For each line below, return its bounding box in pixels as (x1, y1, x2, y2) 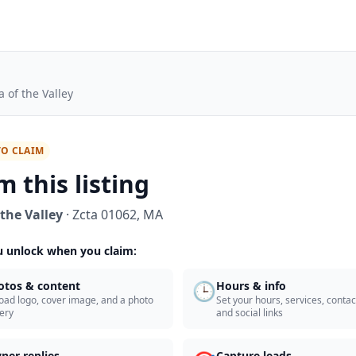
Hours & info (216, 278, 286, 293)
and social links (216, 306, 283, 319)
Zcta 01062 (72, 206, 137, 223)
